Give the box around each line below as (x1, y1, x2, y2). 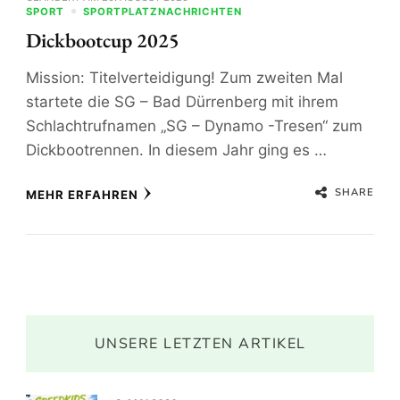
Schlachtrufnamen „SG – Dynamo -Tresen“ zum (26, 116, 362, 135)
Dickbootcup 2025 (26, 26, 179, 54)
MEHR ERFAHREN (26, 187, 138, 202)
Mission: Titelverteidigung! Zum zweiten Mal (26, 68, 343, 87)
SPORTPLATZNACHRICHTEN (83, 4, 242, 18)
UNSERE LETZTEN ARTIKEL (94, 333, 306, 354)
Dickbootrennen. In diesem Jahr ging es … (26, 140, 327, 159)
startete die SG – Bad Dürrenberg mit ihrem (26, 92, 338, 111)
